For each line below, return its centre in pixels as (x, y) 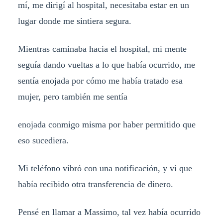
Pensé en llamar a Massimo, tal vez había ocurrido (109, 212)
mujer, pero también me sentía (74, 97)
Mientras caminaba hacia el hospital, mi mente (102, 49)
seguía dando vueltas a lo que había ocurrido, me (106, 65)
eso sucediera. (43, 141)
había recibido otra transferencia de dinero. (95, 184)
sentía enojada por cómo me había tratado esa (100, 81)
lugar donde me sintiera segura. (74, 21)
